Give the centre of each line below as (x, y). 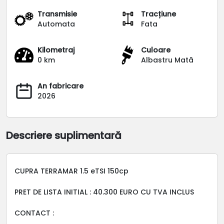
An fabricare (60, 86)
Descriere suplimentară (64, 135)
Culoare (156, 50)
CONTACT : (34, 213)
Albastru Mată (167, 60)
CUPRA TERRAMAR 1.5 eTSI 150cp (71, 171)
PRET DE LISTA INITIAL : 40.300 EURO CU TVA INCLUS (104, 192)
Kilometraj (56, 50)
